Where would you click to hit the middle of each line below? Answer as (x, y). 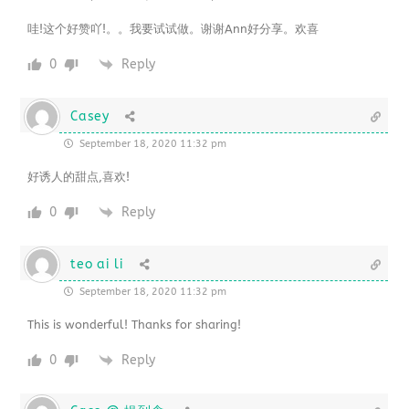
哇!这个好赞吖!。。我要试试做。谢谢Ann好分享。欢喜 (173, 28)
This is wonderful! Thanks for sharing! (135, 324)
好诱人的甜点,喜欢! (79, 176)
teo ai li (97, 264)
